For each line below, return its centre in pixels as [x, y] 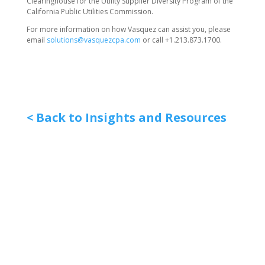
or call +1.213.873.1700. [181, 40]
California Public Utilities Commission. [90, 12]
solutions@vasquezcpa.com [93, 40]
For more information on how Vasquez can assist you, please [128, 29]
